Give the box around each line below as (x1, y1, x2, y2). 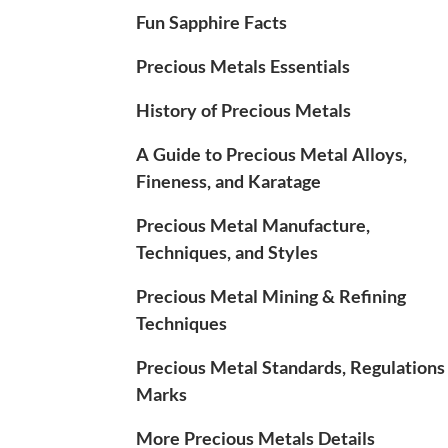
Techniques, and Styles (136, 240, 318, 263)
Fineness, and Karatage (136, 169, 321, 192)
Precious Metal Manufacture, (136, 213, 370, 236)
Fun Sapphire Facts (136, 10, 287, 33)
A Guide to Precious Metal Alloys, (136, 142, 407, 165)
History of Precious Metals (136, 98, 351, 121)
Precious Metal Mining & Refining (136, 284, 406, 307)
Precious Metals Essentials (136, 54, 350, 77)
